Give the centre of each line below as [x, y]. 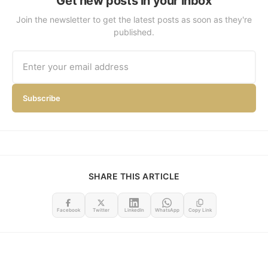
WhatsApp [167, 210]
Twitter [101, 210]
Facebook [68, 210]
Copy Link [200, 210]
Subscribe [42, 98]
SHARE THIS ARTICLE [134, 176]
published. [134, 32]
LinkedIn [134, 210]
